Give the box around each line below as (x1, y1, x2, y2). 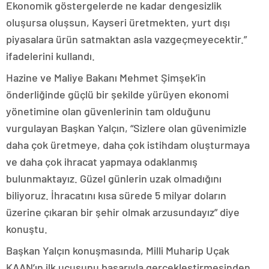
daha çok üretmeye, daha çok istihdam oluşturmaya (6, 138, 250, 151)
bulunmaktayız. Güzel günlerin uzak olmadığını (6, 172, 222, 185)
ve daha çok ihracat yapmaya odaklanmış (6, 155, 198, 168)
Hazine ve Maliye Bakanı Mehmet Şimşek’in (6, 71, 206, 84)
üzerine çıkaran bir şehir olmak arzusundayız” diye (6, 205, 240, 219)
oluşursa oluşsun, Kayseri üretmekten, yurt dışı (6, 16, 230, 29)
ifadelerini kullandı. (6, 49, 95, 62)
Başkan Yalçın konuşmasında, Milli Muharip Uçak (6, 244, 229, 257)
